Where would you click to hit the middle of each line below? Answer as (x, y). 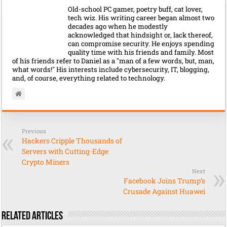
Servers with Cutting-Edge (65, 152)
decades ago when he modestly (118, 27)
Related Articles (32, 217)
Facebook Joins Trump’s (164, 181)
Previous (34, 131)
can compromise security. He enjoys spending (141, 44)
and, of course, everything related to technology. (89, 78)
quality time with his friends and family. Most (141, 52)
